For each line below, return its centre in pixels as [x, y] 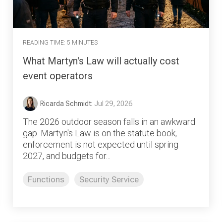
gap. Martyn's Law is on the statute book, [100, 133]
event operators [58, 76]
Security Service [109, 179]
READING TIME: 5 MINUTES [60, 43]
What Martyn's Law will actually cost [101, 61]
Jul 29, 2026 [113, 103]
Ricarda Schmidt [66, 103]
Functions [46, 179]
